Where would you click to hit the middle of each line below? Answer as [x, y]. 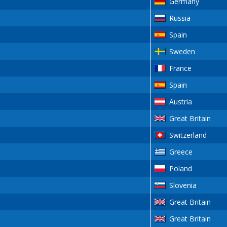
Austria [180, 102]
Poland [180, 169]
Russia [180, 18]
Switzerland [188, 135]
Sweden [182, 52]
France [180, 68]
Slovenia [183, 185]
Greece [181, 152]
